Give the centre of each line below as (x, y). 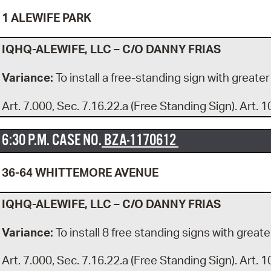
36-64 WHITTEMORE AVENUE (80, 172)
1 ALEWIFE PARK (47, 18)
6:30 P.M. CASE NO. (52, 140)
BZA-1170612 (140, 140)
